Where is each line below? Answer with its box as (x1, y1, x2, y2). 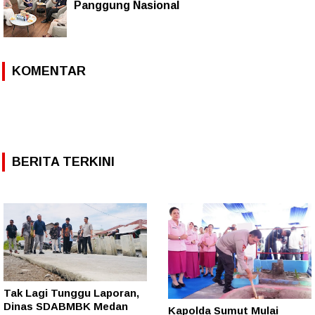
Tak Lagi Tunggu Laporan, (4, 287, 139, 300)
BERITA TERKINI (12, 154, 115, 169)
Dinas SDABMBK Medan (4, 300, 128, 313)
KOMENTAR (12, 63, 86, 78)
